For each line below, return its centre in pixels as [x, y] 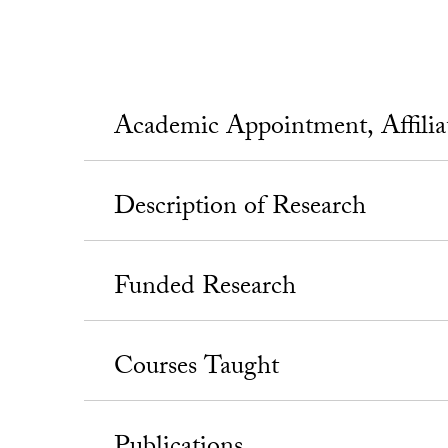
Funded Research [205, 289]
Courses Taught [197, 369]
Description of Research [240, 209]
